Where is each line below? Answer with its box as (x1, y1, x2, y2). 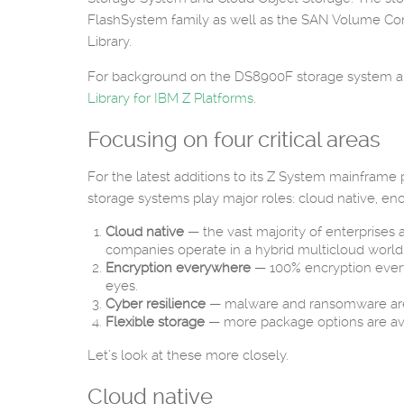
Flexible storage (106, 314, 205, 330)
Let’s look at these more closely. (87, 347, 289, 363)
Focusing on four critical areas (87, 127, 381, 152)
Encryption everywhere (106, 260, 251, 276)
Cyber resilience (106, 296, 206, 312)
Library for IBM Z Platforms (87, 90, 253, 106)
